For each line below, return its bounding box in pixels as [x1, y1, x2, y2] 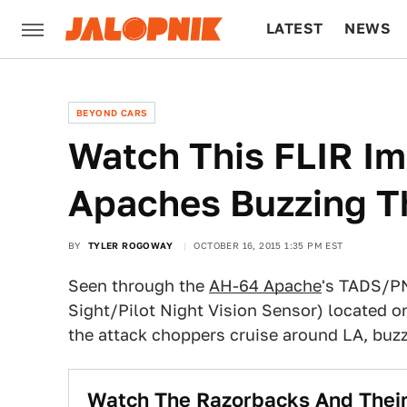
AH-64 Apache [209, 276, 322, 295]
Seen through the [68, 276, 209, 295]
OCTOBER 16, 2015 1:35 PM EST [194, 240, 343, 251]
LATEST [266, 20, 323, 37]
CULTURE [266, 78, 336, 95]
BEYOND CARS [76, 107, 148, 118]
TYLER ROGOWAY [87, 240, 174, 251]
